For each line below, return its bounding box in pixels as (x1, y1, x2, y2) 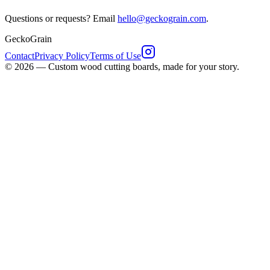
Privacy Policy (34, 50, 90, 61)
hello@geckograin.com (118, 13, 206, 24)
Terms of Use (90, 50, 141, 61)
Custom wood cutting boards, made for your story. (48, 61, 239, 72)
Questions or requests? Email (5, 13, 118, 24)
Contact (5, 50, 34, 61)
